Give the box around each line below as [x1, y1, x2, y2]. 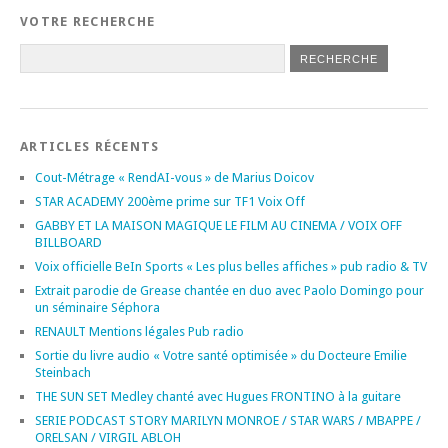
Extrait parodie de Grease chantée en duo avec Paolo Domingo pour [35, 282, 424, 298]
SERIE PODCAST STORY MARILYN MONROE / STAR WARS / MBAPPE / [35, 412, 421, 428]
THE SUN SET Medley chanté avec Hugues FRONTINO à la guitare [35, 388, 401, 404]
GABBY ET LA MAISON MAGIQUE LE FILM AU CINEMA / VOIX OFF [35, 217, 402, 233]
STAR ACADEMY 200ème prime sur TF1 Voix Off [35, 193, 305, 209]
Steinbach [35, 364, 91, 380]
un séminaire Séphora [35, 299, 160, 315]
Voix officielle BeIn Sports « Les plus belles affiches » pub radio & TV [35, 258, 427, 274]
